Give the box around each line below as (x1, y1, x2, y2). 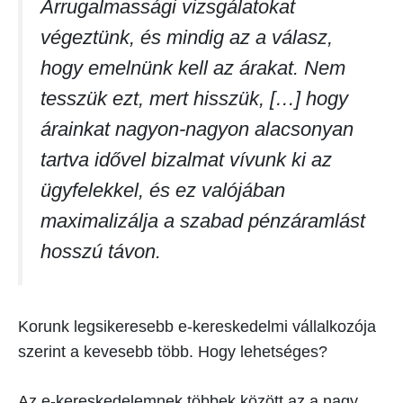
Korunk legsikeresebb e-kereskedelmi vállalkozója (18, 318, 376, 336)
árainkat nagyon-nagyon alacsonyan (40, 118, 354, 140)
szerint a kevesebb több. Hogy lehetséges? (18, 343, 327, 362)
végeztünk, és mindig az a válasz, (40, 26, 333, 49)
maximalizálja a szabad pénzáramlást (40, 210, 365, 232)
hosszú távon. (40, 240, 161, 263)
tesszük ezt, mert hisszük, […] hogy (40, 87, 348, 110)
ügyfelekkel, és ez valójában (40, 179, 285, 201)
